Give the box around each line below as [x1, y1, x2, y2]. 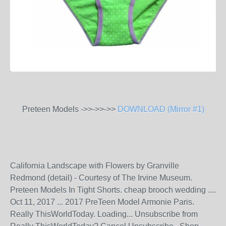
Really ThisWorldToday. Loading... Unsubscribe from [10, 210, 198, 218]
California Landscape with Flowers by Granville [10, 161, 179, 170]
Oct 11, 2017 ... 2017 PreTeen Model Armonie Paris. [10, 198, 194, 206]
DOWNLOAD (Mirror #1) [117, 105, 204, 114]
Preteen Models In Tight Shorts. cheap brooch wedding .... [10, 186, 216, 194]
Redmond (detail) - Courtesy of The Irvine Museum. [10, 174, 192, 182]
